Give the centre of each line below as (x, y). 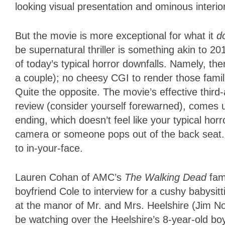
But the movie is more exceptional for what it (116, 36)
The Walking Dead (167, 178)
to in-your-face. (49, 148)
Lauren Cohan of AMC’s (70, 178)
